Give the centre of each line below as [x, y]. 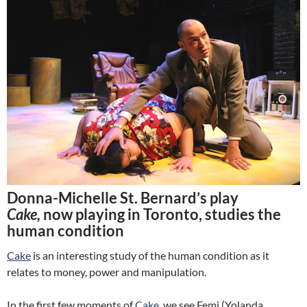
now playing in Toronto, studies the [162, 214]
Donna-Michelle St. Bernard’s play [123, 198]
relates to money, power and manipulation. [107, 272]
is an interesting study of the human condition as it [150, 256]
